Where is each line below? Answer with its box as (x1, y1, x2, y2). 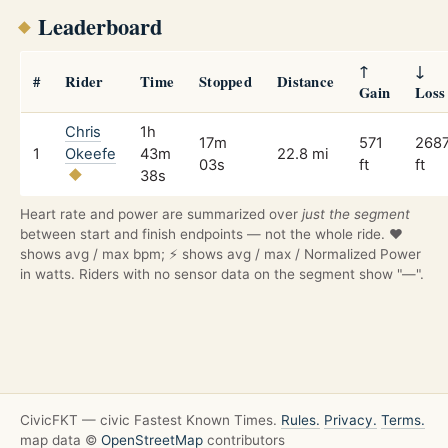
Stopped (199, 70, 253, 92)
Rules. (281, 412, 320, 429)
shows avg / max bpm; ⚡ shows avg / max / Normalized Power (20, 245, 421, 262)
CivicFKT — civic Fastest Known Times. (20, 412, 281, 429)
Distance (277, 70, 335, 92)
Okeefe (65, 144, 116, 163)
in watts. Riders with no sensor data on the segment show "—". (20, 265, 424, 282)
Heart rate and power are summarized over (20, 205, 302, 222)
